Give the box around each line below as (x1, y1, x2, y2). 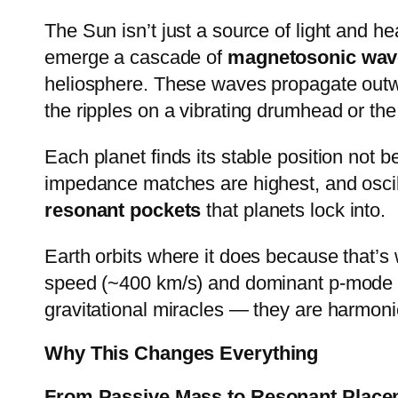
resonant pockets (44, 199, 202, 222)
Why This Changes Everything (44, 342, 319, 365)
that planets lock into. (201, 199, 386, 222)
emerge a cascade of (44, 46, 227, 69)
